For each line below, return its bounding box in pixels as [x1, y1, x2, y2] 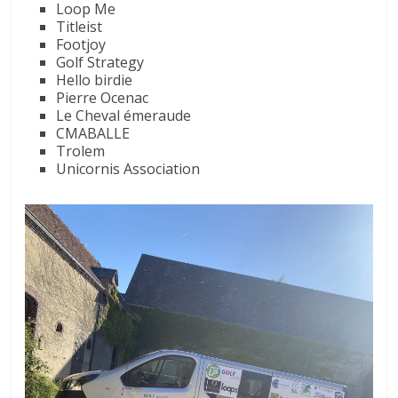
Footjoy [56, 35, 107, 55]
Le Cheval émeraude [56, 106, 192, 126]
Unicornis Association [56, 159, 201, 179]
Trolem [56, 141, 106, 162]
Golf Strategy [56, 52, 145, 73]
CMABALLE [56, 123, 131, 144]
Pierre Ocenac [56, 88, 149, 108]
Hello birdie [56, 70, 133, 91]
